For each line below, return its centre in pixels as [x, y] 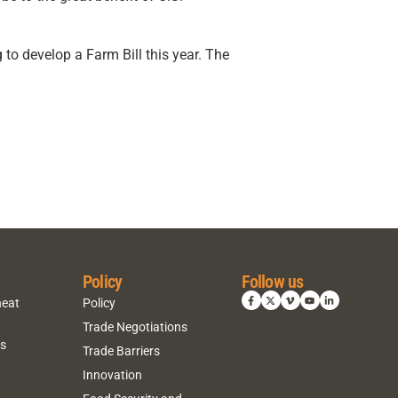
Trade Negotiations [135, 326]
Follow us [272, 282]
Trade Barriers [121, 350]
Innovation [112, 374]
